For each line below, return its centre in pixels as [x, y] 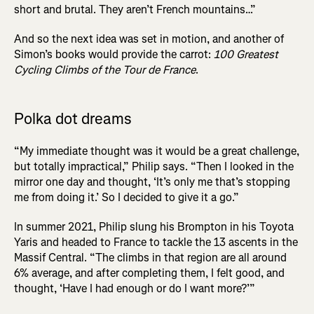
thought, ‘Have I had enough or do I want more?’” [135, 288]
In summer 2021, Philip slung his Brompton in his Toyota [154, 226]
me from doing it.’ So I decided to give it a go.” [127, 197]
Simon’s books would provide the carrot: [114, 54]
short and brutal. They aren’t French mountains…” [135, 9]
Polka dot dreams [73, 118]
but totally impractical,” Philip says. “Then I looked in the [154, 166]
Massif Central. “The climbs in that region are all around [150, 257]
